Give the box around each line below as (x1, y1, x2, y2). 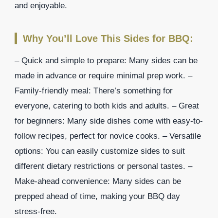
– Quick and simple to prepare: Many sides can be (15, 55, 198, 65)
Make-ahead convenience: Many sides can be (15, 176, 181, 186)
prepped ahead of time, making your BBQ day (15, 191, 180, 201)
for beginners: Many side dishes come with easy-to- (15, 116, 203, 126)
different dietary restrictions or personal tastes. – (15, 161, 192, 171)
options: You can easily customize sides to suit (15, 146, 185, 156)
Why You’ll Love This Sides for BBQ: (23, 33, 193, 44)
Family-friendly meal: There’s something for (15, 86, 173, 95)
